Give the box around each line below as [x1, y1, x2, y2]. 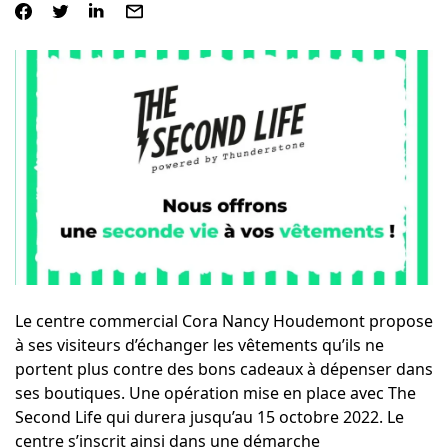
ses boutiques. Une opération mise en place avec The [14, 382, 416, 405]
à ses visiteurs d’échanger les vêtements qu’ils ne [14, 334, 384, 357]
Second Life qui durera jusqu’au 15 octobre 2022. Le [14, 406, 404, 429]
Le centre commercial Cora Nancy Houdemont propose [14, 310, 433, 333]
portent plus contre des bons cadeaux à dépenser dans [14, 358, 433, 381]
